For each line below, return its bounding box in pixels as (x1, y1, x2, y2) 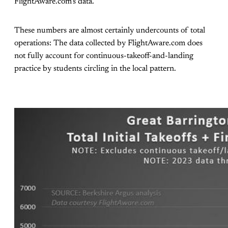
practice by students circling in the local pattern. (14, 65, 176, 73)
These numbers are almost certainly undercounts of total (14, 26, 205, 35)
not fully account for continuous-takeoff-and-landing (14, 52, 193, 61)
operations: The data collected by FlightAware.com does (14, 39, 203, 48)
